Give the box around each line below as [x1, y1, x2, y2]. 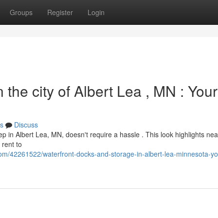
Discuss [14, 120, 38, 129]
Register [47, 7, 73, 17]
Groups [10, 7, 33, 17]
